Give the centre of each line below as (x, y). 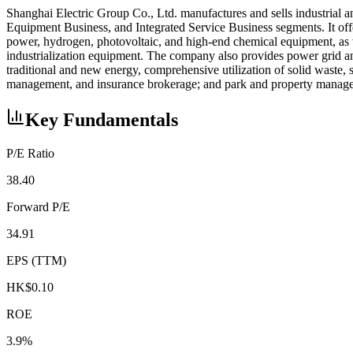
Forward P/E (38, 206)
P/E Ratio (30, 153)
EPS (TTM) (36, 260)
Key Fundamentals (102, 119)
